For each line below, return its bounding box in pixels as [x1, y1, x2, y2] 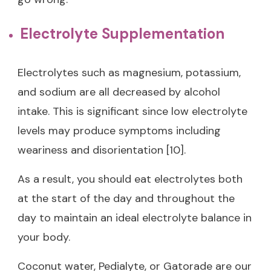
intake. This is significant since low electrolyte [18, 103, 247, 119]
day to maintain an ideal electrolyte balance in [18, 210, 252, 225]
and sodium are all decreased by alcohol [18, 84, 220, 99]
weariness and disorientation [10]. [18, 142, 186, 157]
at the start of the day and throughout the [18, 191, 235, 206]
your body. [18, 229, 70, 244]
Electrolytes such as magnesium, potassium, [18, 65, 241, 80]
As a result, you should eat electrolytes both [18, 171, 243, 186]
